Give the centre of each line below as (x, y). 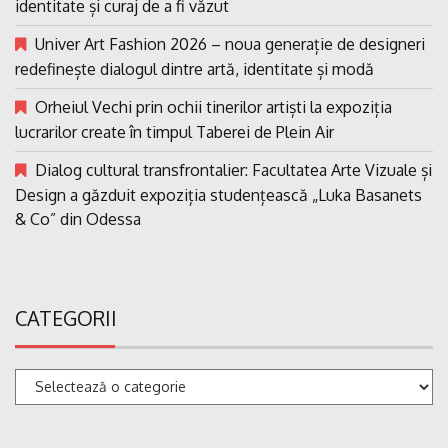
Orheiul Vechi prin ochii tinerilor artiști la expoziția (213, 107)
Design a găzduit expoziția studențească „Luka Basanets (218, 195)
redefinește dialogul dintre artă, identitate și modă (194, 69)
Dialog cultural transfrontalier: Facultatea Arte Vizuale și (233, 170)
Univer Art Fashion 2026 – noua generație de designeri (230, 44)
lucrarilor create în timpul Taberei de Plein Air (174, 132)
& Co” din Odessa (78, 219)
